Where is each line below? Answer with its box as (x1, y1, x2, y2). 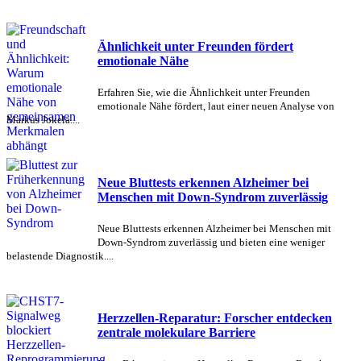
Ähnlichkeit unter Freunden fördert (98, 39, 293, 54)
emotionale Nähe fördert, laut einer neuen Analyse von (98, 100, 334, 113)
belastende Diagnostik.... (6, 249, 114, 262)
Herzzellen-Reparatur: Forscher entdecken (98, 311, 332, 326)
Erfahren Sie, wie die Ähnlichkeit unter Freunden (98, 86, 310, 99)
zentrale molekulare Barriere (98, 326, 255, 340)
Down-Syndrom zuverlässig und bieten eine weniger (98, 235, 325, 248)
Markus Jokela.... (6, 114, 80, 127)
